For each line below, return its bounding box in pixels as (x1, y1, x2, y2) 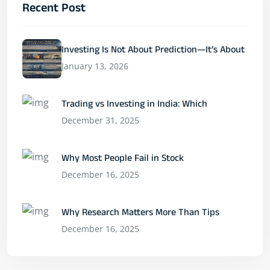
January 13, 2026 (61, 60, 128, 72)
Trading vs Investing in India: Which (61, 98, 207, 113)
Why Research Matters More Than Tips (61, 206, 219, 221)
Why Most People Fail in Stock (61, 152, 184, 167)
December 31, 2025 (61, 114, 139, 126)
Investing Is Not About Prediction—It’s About (61, 43, 245, 58)
